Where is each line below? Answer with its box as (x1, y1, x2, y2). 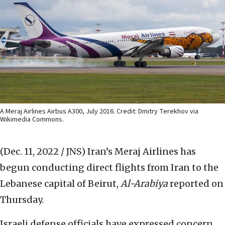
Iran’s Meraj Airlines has (87, 146, 196, 158)
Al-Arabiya (121, 178, 168, 190)
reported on (168, 178, 223, 190)
